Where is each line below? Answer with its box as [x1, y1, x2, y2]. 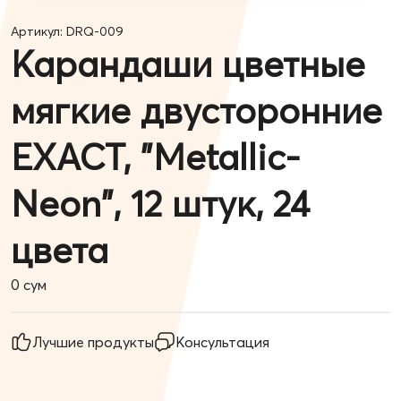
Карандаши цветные [11, 42, 365, 86]
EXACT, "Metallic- [11, 135, 300, 179]
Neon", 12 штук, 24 [11, 182, 310, 226]
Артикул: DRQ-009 [11, 23, 124, 39]
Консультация [175, 333, 269, 351]
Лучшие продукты [32, 333, 154, 351]
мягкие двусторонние [11, 89, 382, 132]
